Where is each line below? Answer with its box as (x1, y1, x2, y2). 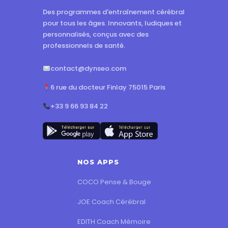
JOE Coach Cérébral (77, 197, 146, 207)
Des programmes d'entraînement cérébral (43, 7, 185, 17)
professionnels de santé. (43, 41, 125, 51)
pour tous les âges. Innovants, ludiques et (43, 18, 182, 28)
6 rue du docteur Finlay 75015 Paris (50, 82, 165, 93)
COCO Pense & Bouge (77, 177, 151, 187)
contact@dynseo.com (50, 64, 126, 74)
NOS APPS (77, 158, 119, 166)
